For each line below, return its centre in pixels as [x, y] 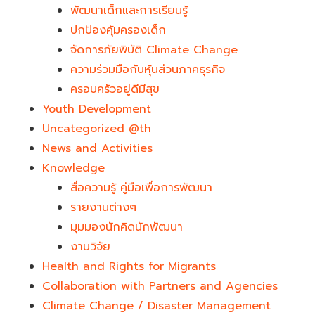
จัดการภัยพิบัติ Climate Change [154, 50]
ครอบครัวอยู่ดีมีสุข [115, 89]
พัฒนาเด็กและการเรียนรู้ [129, 10]
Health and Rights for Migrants [129, 266]
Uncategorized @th [97, 128]
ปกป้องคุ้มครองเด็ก [118, 30]
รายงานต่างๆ [103, 207]
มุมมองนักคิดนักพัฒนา [127, 227]
